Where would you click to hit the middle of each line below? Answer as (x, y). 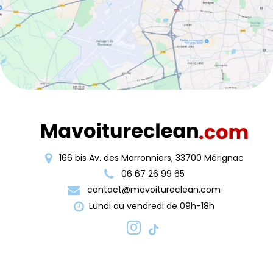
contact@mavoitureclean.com (153, 190)
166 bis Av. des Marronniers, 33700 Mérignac (150, 158)
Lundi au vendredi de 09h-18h (152, 206)
